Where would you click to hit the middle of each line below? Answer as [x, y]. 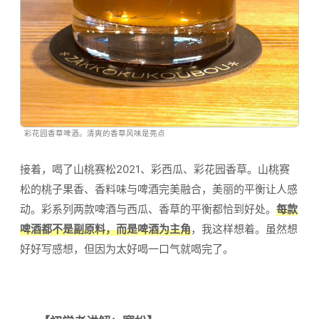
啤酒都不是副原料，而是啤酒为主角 [105, 229]
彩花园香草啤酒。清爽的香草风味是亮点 [95, 134]
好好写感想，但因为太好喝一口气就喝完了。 [127, 249]
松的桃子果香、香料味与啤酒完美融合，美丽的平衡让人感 [159, 189]
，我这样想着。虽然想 [244, 229]
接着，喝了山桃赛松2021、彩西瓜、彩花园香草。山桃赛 [155, 169]
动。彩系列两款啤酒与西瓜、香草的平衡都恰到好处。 [148, 209]
